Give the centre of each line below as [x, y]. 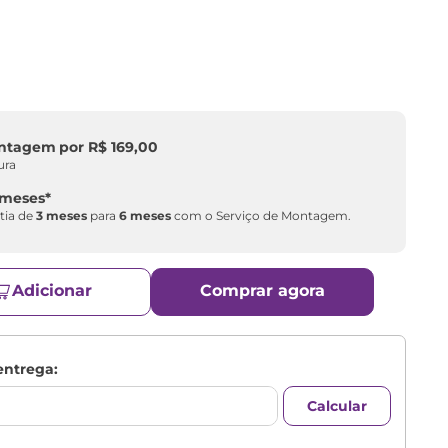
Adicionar [51, 291]
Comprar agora [263, 291]
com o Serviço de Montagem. [261, 215]
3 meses [62, 215]
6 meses [145, 215]
